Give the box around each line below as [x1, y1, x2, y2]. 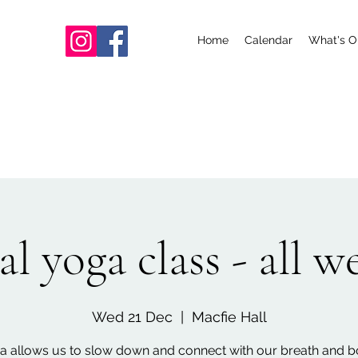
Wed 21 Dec [91, 308, 173, 325]
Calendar [244, 34, 292, 46]
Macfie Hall [191, 308, 267, 325]
